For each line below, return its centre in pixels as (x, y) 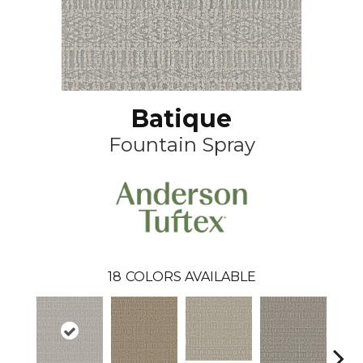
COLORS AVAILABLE (190, 276)
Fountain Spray (181, 145)
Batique (181, 119)
